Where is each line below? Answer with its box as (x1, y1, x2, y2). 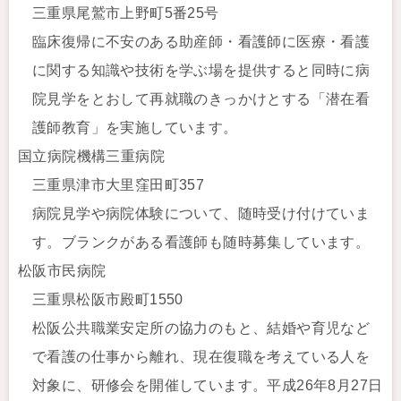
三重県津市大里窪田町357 (32, 177, 205, 192)
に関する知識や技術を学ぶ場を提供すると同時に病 (32, 63, 371, 78)
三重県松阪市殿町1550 (32, 292, 183, 307)
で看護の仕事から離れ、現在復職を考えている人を (32, 349, 371, 364)
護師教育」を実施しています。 (32, 120, 238, 135)
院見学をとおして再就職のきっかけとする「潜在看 (32, 91, 371, 107)
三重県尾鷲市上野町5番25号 (32, 5, 219, 21)
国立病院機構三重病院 (18, 149, 165, 164)
